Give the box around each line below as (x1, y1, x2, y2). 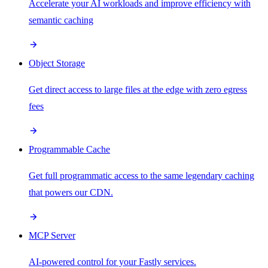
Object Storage (29, 57, 85, 68)
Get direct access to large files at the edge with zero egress (29, 84, 247, 95)
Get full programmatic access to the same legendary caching (29, 170, 254, 181)
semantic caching (29, 14, 93, 25)
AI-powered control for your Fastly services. (29, 256, 196, 267)
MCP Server (29, 230, 75, 240)
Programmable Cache (29, 144, 110, 154)
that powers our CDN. (29, 187, 113, 197)
